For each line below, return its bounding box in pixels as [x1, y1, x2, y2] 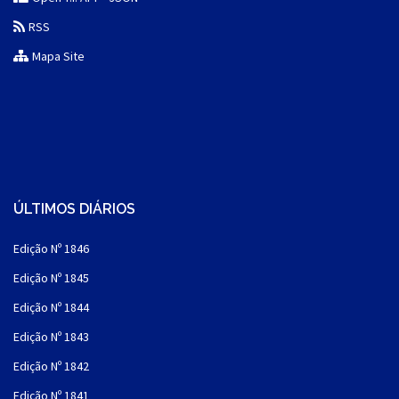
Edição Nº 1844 [13, 299, 89, 316]
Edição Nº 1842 [13, 358, 89, 375]
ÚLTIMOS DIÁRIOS [13, 200, 135, 218]
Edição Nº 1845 [13, 270, 89, 287]
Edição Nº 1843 [13, 329, 89, 346]
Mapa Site [32, 48, 85, 65]
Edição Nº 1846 [13, 240, 89, 257]
